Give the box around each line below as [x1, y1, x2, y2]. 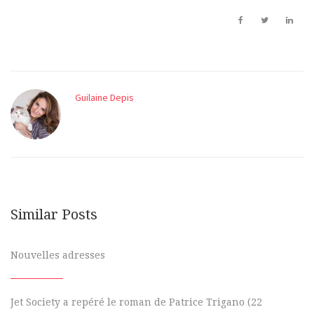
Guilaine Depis [75, 91, 134, 104]
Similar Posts [11, 205, 97, 223]
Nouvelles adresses [11, 250, 105, 261]
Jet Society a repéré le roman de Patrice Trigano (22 [11, 296, 262, 308]
